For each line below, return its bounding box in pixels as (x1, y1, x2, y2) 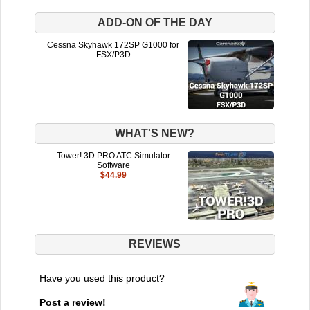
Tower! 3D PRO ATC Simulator (56, 150, 170, 161)
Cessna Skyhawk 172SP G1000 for (47, 39, 180, 50)
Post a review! (39, 296, 106, 308)
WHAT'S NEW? (115, 127, 195, 139)
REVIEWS (129, 237, 181, 250)
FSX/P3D (95, 49, 131, 60)
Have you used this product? (39, 272, 165, 284)
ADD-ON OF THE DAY (97, 16, 212, 28)
